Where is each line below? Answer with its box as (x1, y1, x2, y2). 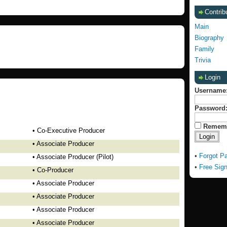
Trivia (195, 56, 211, 64)
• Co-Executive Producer (32, 127, 105, 134)
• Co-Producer (32, 166, 73, 174)
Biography (195, 34, 224, 42)
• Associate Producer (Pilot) (32, 153, 113, 161)
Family (195, 45, 214, 53)
